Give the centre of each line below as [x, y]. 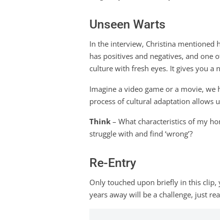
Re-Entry [113, 163]
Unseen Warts [127, 25]
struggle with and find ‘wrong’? [141, 134]
